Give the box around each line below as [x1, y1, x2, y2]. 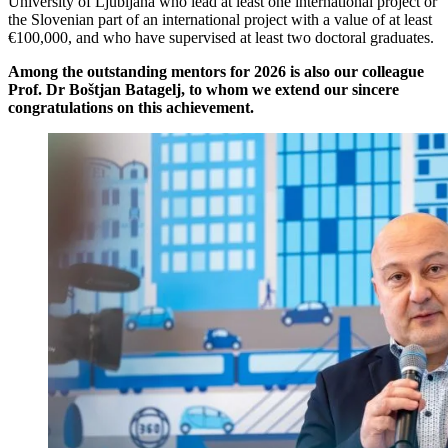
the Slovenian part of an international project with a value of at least [8, 11, 432, 29]
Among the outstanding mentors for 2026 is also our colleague [8, 63, 424, 81]
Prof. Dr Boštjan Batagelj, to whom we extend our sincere [8, 81, 399, 99]
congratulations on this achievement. [8, 99, 254, 117]
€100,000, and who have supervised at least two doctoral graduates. [8, 29, 434, 47]
